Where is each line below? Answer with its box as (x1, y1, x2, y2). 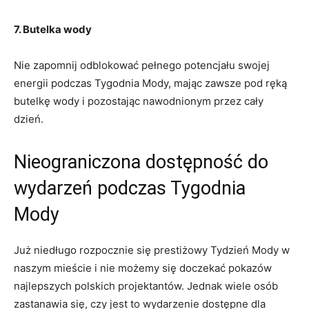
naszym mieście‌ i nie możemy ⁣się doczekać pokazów (14, 261, 272, 275)
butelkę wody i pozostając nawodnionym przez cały (14, 94, 263, 108)
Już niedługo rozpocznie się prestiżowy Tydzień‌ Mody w (14, 243, 290, 257)
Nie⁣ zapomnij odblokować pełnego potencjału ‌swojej (14, 58, 270, 72)
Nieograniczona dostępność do (14, 150, 268, 173)
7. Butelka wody (14, 22, 92, 36)
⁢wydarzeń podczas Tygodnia (14, 177, 246, 199)
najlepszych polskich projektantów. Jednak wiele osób (14, 279, 278, 292)
